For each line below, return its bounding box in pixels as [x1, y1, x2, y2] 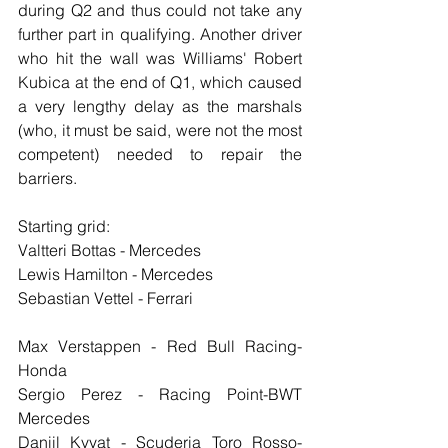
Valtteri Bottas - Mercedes [18, 240, 201, 261]
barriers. [18, 168, 77, 189]
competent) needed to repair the [18, 144, 302, 165]
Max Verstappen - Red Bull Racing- [18, 336, 302, 357]
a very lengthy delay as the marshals [18, 96, 302, 117]
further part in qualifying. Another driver [18, 24, 302, 45]
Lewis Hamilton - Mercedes [18, 264, 213, 285]
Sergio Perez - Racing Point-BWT [18, 384, 302, 405]
